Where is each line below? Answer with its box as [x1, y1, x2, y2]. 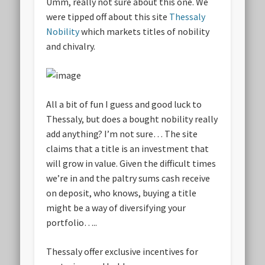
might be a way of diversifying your [46, 202, 186, 214]
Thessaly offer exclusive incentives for [46, 245, 199, 258]
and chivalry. [46, 40, 96, 53]
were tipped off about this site [46, 11, 168, 23]
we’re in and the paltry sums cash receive [46, 172, 211, 185]
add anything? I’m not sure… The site [46, 128, 198, 140]
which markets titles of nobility [79, 25, 210, 38]
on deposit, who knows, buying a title [46, 187, 197, 199]
